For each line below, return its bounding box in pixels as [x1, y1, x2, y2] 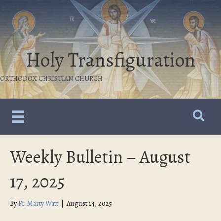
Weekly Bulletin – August [10, 145, 190, 169]
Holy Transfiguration [26, 46, 195, 74]
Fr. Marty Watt [18, 199, 58, 209]
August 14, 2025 [67, 199, 112, 209]
